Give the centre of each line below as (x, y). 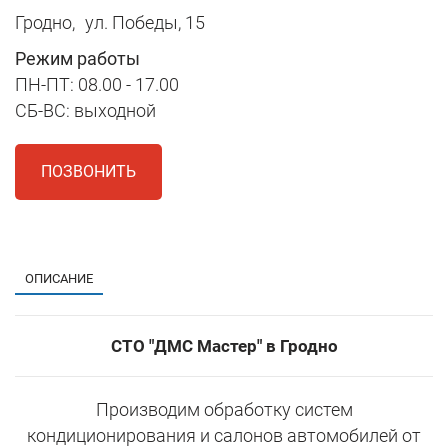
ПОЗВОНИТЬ (88, 172)
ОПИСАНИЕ (59, 279)
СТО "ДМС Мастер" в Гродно (224, 346)
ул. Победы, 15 (145, 23)
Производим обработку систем (224, 410)
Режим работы (77, 59)
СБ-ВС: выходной (85, 111)
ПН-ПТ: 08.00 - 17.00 (97, 85)
